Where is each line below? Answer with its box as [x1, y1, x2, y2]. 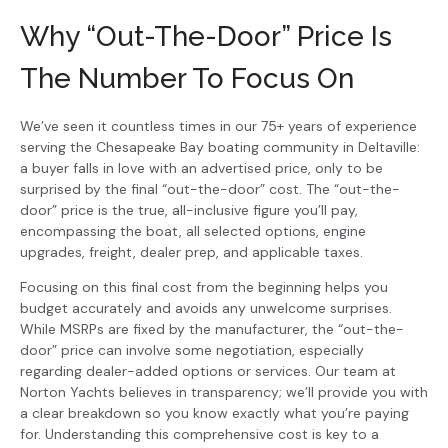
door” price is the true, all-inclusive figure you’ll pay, [20, 200, 358, 219]
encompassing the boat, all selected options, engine [20, 221, 366, 240]
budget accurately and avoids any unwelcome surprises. [20, 299, 392, 318]
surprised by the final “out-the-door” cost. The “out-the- [20, 179, 400, 198]
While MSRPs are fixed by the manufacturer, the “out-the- [20, 320, 404, 339]
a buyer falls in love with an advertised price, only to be [20, 158, 383, 177]
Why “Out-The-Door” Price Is [20, 19, 392, 53]
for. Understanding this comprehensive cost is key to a [20, 425, 379, 444]
